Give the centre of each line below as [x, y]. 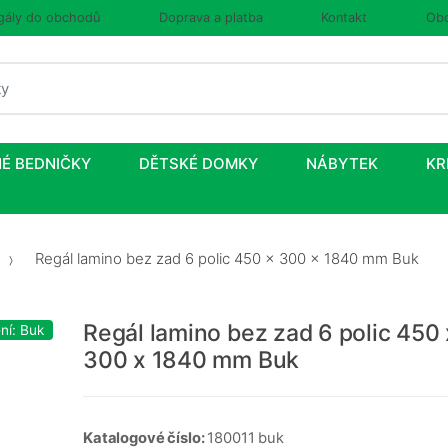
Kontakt [344, 17]
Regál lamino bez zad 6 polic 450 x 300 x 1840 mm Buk [225, 258]
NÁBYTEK [342, 164]
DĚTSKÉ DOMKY [198, 164]
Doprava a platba [210, 17]
